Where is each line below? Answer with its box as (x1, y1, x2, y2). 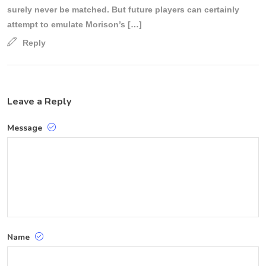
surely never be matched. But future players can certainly (7, 4, 239, 14)
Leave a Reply (7, 94, 71, 108)
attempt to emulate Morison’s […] (7, 19, 142, 29)
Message (7, 122, 45, 134)
